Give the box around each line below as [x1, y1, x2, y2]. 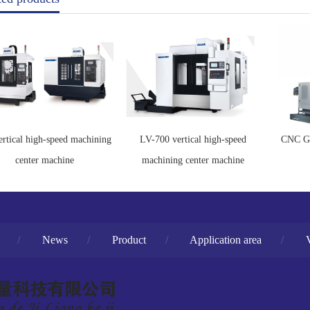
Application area [190, 234, 262, 246]
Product [112, 234, 146, 246]
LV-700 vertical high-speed [140, 134, 246, 145]
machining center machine [142, 155, 244, 165]
